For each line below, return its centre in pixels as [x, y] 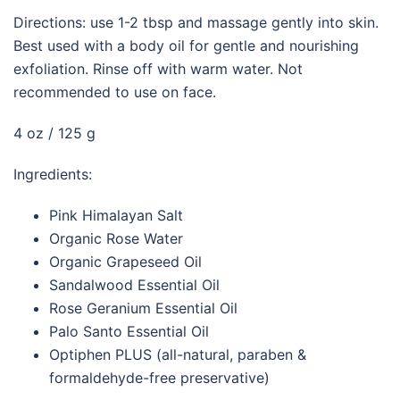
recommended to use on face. [115, 92]
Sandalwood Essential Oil [134, 284]
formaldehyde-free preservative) [159, 377]
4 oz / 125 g [54, 133]
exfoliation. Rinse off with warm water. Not [158, 68]
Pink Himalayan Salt [116, 215]
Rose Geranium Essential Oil [143, 308]
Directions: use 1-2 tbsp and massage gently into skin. [196, 22]
